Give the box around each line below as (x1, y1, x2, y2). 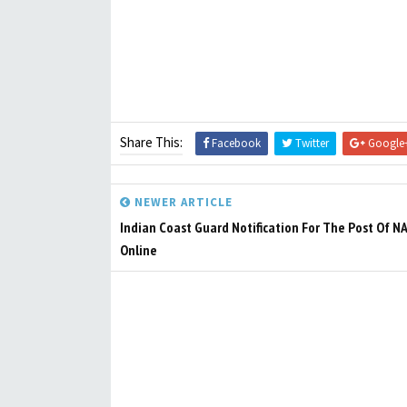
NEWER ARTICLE (131, 194, 233, 210)
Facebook (209, 135, 261, 151)
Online (120, 241, 157, 259)
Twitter (293, 135, 329, 151)
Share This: (120, 134, 183, 151)
